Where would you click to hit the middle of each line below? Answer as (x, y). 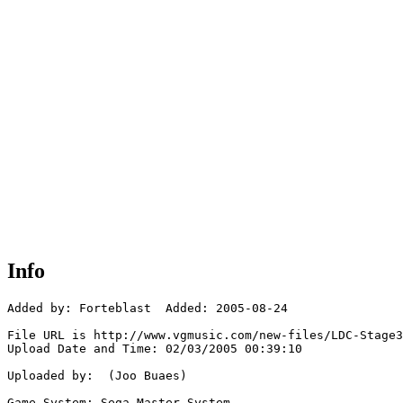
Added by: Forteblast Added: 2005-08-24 (148, 309)
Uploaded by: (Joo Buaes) (97, 376)
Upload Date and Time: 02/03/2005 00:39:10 (155, 349)
